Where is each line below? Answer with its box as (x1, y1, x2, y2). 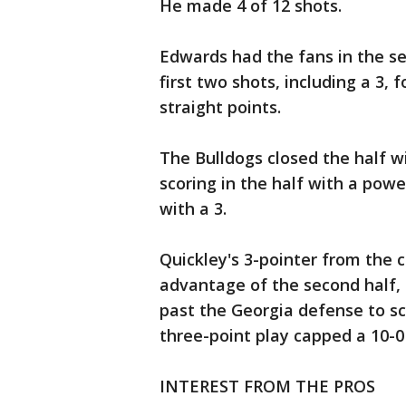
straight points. (159, 96, 281, 118)
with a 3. (159, 198, 227, 219)
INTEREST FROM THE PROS (159, 375, 375, 397)
